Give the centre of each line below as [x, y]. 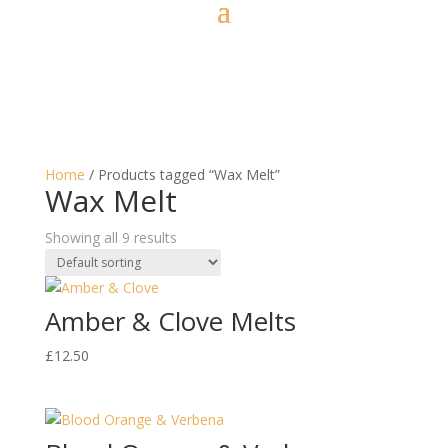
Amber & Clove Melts [170, 321]
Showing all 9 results [110, 237]
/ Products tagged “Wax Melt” [182, 174]
